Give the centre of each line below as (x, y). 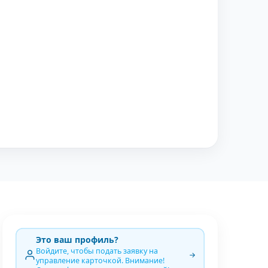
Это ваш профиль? (77, 240)
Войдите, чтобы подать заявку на (97, 251)
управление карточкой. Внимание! (100, 261)
